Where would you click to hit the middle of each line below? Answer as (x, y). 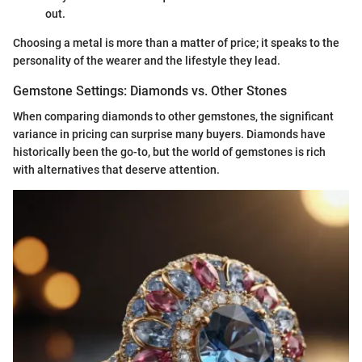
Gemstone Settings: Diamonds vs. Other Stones (150, 90)
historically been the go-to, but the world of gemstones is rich (169, 152)
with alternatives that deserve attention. (116, 169)
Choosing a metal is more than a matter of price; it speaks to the (176, 42)
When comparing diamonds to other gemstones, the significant (173, 116)
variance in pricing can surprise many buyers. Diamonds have (169, 134)
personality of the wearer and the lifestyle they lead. (147, 60)
